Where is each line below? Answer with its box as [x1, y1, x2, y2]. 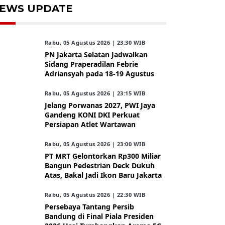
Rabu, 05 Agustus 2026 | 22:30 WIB [44, 191, 146, 198]
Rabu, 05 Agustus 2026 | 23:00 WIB [44, 140, 146, 148]
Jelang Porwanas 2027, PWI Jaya [44, 100, 155, 110]
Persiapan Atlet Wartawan [44, 120, 136, 129]
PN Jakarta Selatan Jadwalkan [44, 50, 148, 59]
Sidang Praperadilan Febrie [44, 59, 138, 69]
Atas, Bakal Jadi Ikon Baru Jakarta [44, 170, 162, 180]
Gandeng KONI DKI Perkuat [44, 110, 140, 120]
